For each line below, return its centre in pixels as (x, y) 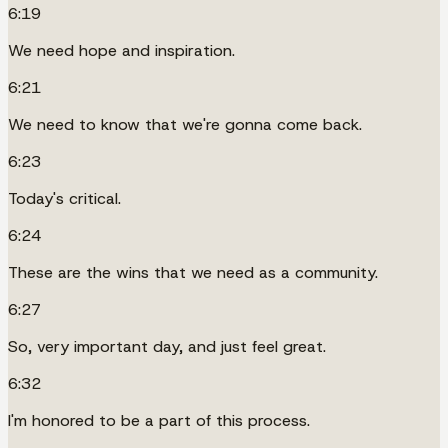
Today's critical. (64, 198)
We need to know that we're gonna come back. (185, 124)
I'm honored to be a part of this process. (159, 420)
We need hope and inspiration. (121, 50)
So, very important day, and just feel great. (167, 346)
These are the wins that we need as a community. (193, 272)
